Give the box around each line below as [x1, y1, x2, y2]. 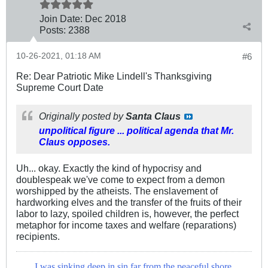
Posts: [39, 25, 66, 36]
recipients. [16, 231, 60, 242]
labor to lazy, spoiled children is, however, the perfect [16, 208, 239, 220]
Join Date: [39, 13, 83, 25]
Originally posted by [39, 111, 126, 122]
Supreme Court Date [16, 82, 103, 93]
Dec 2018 [85, 13, 126, 25]
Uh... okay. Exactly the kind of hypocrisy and [16, 163, 202, 174]
